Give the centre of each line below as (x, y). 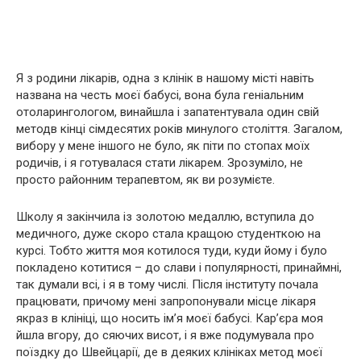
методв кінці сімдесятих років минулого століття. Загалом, (179, 129)
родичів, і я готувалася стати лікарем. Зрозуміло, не (160, 163)
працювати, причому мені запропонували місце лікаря (166, 302)
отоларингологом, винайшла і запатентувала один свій (168, 112)
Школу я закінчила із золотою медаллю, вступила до (165, 217)
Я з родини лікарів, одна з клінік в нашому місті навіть (165, 79)
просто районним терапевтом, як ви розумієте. (145, 180)
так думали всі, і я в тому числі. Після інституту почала (167, 285)
